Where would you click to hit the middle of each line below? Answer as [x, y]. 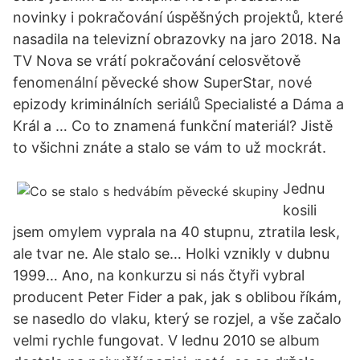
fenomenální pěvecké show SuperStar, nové [162, 82]
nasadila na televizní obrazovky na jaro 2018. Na [177, 39]
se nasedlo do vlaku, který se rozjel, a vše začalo [177, 319]
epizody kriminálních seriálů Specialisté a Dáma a [178, 104]
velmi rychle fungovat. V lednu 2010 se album [166, 340]
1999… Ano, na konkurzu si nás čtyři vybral [159, 275]
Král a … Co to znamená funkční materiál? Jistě [173, 126]
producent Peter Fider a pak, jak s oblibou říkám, [177, 297]
